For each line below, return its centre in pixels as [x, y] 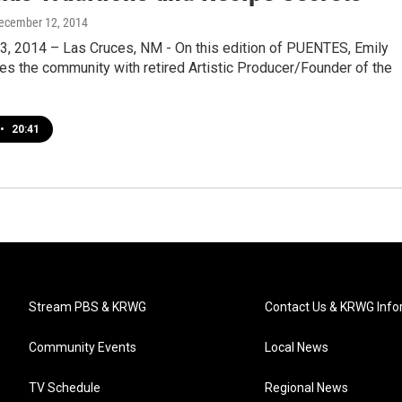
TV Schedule [65, 388]
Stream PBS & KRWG [87, 307]
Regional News [307, 388]
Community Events [83, 347]
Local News [297, 347]
